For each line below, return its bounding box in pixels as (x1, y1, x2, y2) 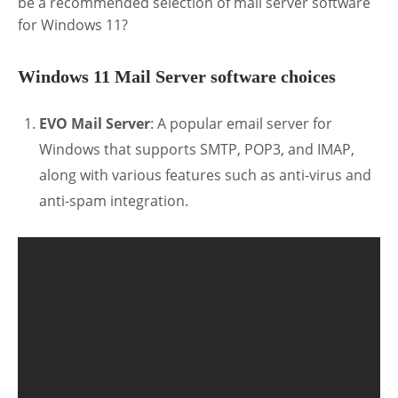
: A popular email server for (150, 113, 332, 133)
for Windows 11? (18, 15, 128, 36)
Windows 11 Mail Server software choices (18, 67, 336, 87)
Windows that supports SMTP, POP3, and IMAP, (39, 139, 354, 159)
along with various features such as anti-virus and (39, 164, 371, 185)
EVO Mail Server (39, 113, 150, 133)
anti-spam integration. (39, 190, 188, 211)
